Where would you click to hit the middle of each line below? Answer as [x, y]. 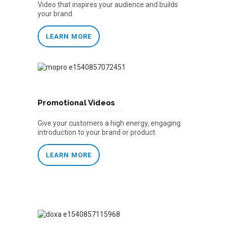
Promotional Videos [76, 103]
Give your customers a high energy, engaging [109, 123]
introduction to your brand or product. [97, 133]
